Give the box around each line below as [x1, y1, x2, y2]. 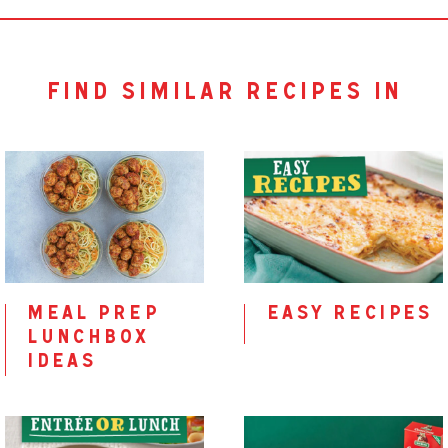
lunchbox [26, 328, 149, 350]
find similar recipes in [45, 82, 403, 107]
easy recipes [265, 304, 432, 326]
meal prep [26, 304, 158, 326]
